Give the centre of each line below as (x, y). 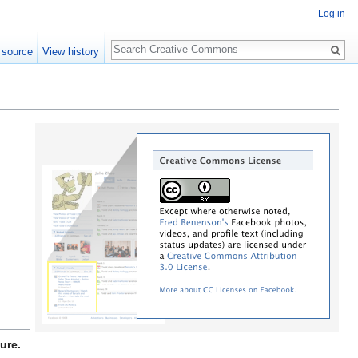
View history (71, 52)
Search (137, 41)
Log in (332, 14)
